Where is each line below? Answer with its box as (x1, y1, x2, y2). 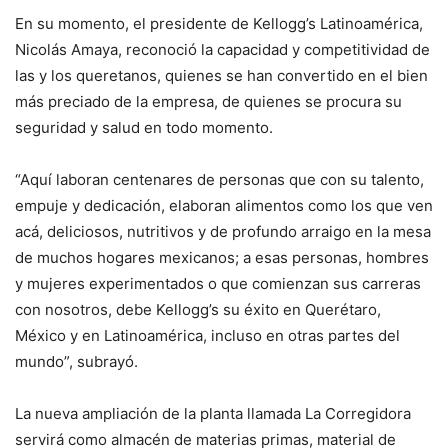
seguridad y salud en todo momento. (15, 117, 277, 137)
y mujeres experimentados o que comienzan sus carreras (15, 273, 421, 293)
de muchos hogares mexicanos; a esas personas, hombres (15, 247, 429, 267)
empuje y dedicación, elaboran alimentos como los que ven (15, 195, 433, 215)
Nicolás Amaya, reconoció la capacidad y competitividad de (15, 39, 430, 59)
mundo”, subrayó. (15, 351, 138, 371)
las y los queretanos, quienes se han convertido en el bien (15, 65, 428, 85)
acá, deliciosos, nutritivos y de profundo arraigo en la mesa (15, 221, 431, 241)
